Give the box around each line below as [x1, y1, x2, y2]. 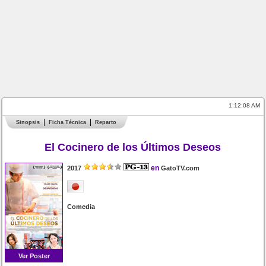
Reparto [95, 119, 117, 125]
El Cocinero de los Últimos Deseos [45, 141, 221, 154]
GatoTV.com [161, 164, 200, 172]
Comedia [67, 203, 96, 210]
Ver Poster [18, 252, 50, 259]
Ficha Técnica [49, 119, 87, 125]
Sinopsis [16, 119, 40, 125]
